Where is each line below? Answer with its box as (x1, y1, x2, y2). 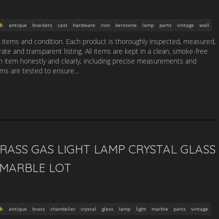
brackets (32, 22, 52, 28)
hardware (73, 22, 95, 28)
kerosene (115, 22, 137, 28)
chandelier (50, 205, 75, 212)
